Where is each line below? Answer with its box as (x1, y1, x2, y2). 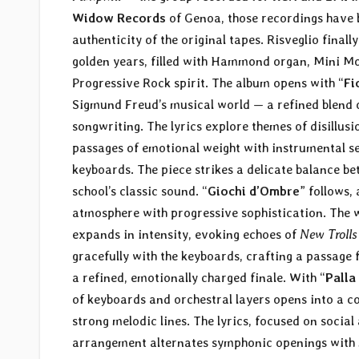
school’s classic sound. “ (72, 184, 208, 200)
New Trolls (300, 227, 357, 243)
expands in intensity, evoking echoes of (72, 227, 300, 243)
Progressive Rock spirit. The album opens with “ (72, 75, 344, 91)
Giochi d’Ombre (208, 184, 300, 200)
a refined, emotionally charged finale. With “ (72, 270, 325, 286)
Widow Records (72, 10, 166, 26)
